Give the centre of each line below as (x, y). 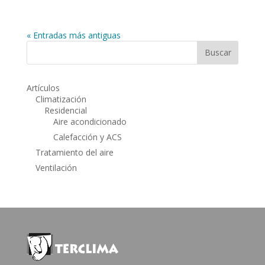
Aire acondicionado (90, 121)
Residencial (65, 110)
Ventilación (56, 167)
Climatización (61, 99)
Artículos (43, 88)
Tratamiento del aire (74, 152)
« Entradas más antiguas (73, 35)
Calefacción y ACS (87, 137)
